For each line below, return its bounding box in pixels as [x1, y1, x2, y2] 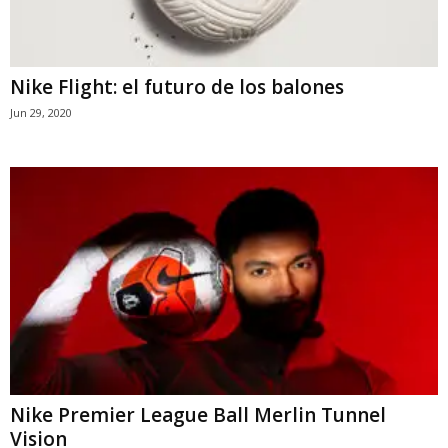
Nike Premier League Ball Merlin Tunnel [10, 402, 386, 429]
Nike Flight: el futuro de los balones [10, 74, 344, 101]
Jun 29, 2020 [10, 105, 72, 121]
